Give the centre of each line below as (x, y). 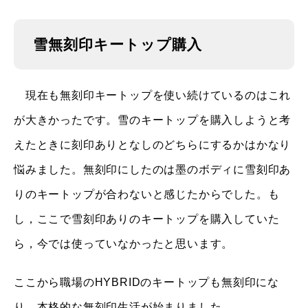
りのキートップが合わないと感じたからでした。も (147, 194)
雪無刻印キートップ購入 (118, 44)
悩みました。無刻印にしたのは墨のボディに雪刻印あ (153, 169)
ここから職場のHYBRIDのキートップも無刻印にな (146, 282)
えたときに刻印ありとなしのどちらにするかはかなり (153, 145)
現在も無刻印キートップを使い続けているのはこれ (153, 95)
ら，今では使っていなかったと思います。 (124, 244)
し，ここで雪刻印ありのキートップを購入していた (147, 219)
